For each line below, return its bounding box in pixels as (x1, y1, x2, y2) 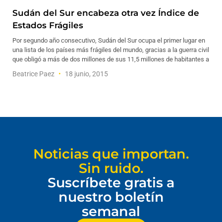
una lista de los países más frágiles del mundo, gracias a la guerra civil (12, 46, 209, 54)
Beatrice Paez (12, 70, 56, 78)
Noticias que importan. (33, 146, 189, 162)
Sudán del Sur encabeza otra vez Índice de (12, 8, 199, 18)
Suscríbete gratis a (48, 174, 174, 191)
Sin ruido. (78, 160, 144, 176)
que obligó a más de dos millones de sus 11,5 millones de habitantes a (12, 55, 209, 63)
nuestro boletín (58, 189, 164, 205)
